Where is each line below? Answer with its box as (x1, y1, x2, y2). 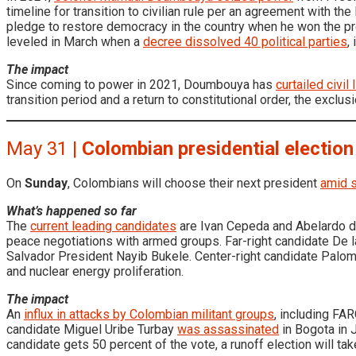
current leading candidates (30, 219, 176, 234)
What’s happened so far (6, 203, 137, 219)
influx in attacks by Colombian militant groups (24, 307, 274, 323)
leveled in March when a (6, 34, 143, 50)
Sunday (25, 176, 68, 192)
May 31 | (6, 137, 82, 161)
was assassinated (177, 322, 279, 338)
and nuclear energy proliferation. (6, 264, 184, 280)
